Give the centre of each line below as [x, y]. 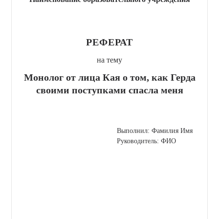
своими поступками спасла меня [109, 90]
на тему [109, 60]
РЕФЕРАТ [109, 42]
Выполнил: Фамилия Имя [155, 131]
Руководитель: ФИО [146, 141]
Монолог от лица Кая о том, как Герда [109, 77]
